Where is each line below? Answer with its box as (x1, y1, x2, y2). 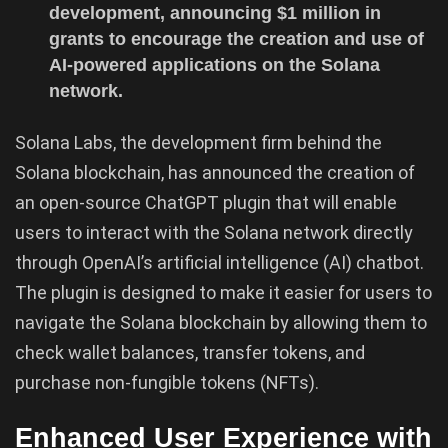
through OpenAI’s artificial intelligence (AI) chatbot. (15, 251, 424, 273)
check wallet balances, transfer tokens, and (15, 341, 365, 363)
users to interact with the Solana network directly (15, 221, 413, 243)
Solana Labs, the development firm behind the (15, 131, 382, 153)
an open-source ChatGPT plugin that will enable (15, 191, 397, 213)
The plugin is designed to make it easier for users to (15, 281, 432, 303)
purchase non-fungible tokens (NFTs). (15, 371, 319, 393)
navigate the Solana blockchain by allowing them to (15, 311, 427, 333)
